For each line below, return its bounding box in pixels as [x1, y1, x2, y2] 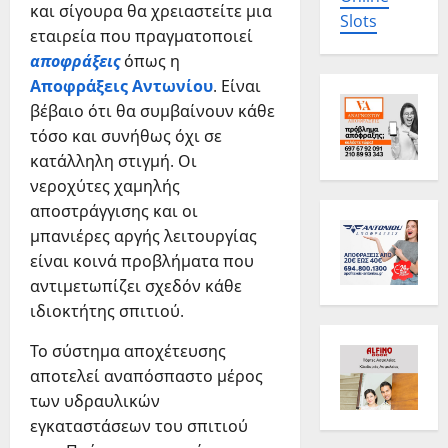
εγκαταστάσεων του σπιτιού [30, 415, 248, 438]
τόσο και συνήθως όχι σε [30, 125, 222, 148]
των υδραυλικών [30, 390, 160, 413]
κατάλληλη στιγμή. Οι [30, 150, 197, 173]
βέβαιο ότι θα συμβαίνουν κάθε [30, 100, 275, 123]
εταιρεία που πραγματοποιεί [30, 25, 253, 48]
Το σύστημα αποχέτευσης [30, 340, 226, 363]
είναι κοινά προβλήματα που [30, 250, 254, 273]
